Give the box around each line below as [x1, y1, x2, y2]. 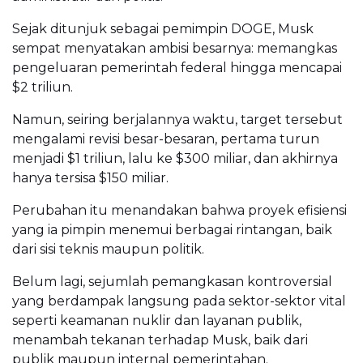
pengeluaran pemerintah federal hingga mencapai [12, 60, 342, 76]
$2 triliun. [12, 79, 73, 96]
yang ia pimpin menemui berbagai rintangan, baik [12, 222, 332, 238]
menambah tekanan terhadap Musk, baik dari [12, 332, 308, 348]
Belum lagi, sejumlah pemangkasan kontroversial [12, 274, 332, 290]
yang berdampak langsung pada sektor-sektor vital [12, 293, 346, 310]
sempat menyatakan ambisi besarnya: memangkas [12, 41, 337, 57]
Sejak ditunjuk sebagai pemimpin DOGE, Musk [12, 21, 314, 37]
